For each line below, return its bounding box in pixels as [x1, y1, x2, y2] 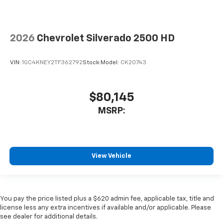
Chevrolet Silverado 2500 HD [37, 33, 175, 43]
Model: [101, 60, 120, 66]
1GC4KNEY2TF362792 [22, 60, 83, 66]
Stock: [83, 60, 101, 66]
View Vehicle [92, 153, 131, 160]
